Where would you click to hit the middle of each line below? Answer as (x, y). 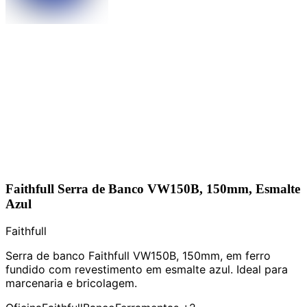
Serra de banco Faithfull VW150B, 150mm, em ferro (138, 256)
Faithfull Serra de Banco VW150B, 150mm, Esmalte (153, 188)
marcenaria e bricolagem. (71, 283)
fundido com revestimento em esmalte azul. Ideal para (147, 270)
